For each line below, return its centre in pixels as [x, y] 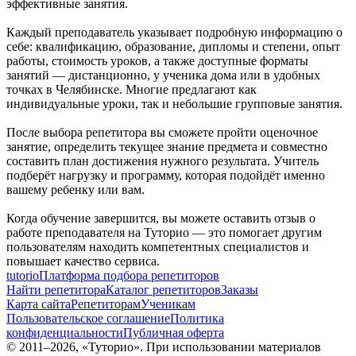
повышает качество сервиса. [83, 261]
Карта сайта [39, 304]
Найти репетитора [56, 289]
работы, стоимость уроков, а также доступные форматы [157, 60]
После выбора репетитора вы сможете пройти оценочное [162, 132]
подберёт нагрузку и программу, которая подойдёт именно [166, 175]
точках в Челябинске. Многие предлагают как [132, 89]
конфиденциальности [65, 332]
